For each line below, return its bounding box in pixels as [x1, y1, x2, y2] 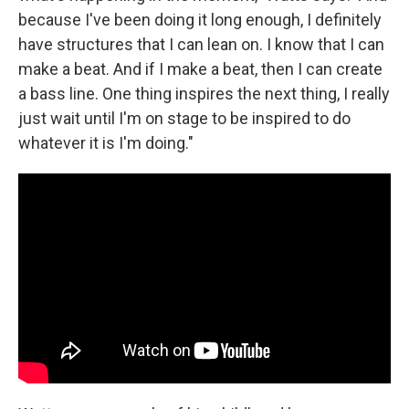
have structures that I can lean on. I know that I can [18, 35, 384, 54]
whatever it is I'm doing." [18, 133, 194, 152]
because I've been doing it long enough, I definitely [18, 10, 382, 29]
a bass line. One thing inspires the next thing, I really [18, 84, 390, 103]
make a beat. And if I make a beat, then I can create [18, 59, 383, 79]
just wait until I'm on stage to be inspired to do [18, 109, 351, 128]
